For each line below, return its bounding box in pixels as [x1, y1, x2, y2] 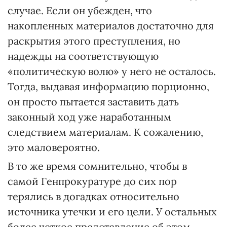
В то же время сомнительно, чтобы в [8, 160, 187, 172]
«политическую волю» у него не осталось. [8, 65, 216, 78]
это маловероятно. [8, 141, 100, 154]
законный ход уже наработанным [8, 110, 171, 123]
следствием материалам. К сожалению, [8, 126, 203, 138]
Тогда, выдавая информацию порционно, [8, 80, 209, 93]
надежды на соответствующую [8, 50, 159, 62]
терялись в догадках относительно [8, 190, 179, 203]
